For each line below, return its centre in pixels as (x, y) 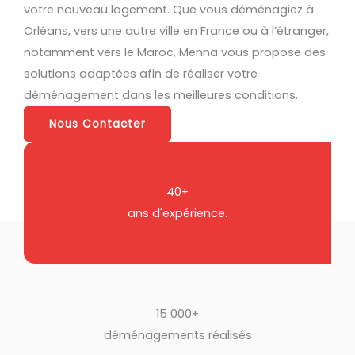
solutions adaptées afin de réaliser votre (141, 74)
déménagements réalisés (177, 336)
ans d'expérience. (177, 214)
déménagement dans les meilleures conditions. (161, 95)
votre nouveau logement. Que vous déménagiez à (169, 10)
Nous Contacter (97, 124)
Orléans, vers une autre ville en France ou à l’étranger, (176, 31)
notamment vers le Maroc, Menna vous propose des (175, 53)
